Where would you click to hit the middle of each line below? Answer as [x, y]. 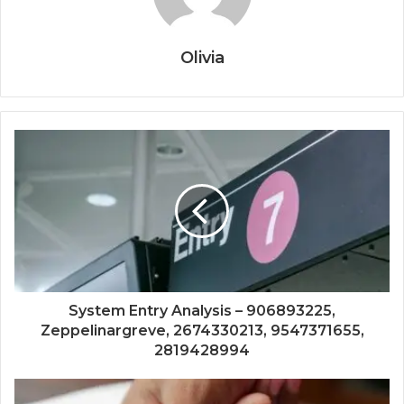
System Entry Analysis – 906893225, [202, 311]
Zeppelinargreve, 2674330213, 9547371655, [202, 331]
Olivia [202, 58]
